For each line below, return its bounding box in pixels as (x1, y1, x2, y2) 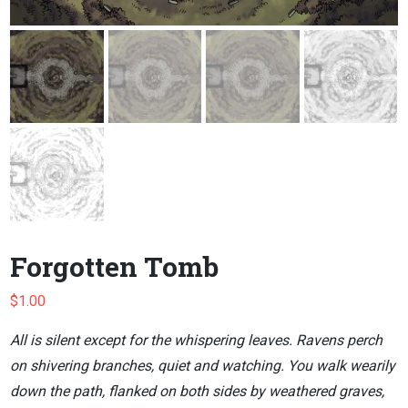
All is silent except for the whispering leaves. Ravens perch (10, 331, 382, 349)
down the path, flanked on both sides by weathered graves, (10, 382, 384, 400)
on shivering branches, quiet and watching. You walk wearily (10, 356, 395, 374)
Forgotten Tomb (10, 248, 219, 284)
